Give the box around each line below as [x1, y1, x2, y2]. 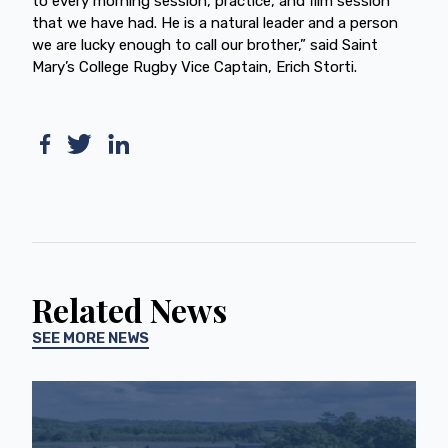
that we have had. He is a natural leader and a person [32, 13, 398, 32]
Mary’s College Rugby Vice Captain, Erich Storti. [32, 57, 361, 76]
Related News [32, 287, 227, 331]
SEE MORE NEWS [32, 328, 149, 347]
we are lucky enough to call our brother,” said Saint [32, 35, 378, 54]
